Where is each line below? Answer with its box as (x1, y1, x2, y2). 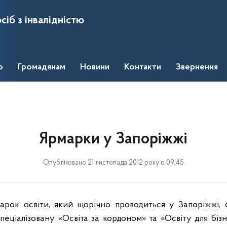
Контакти (124, 63, 161, 72)
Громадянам (18, 63, 65, 72)
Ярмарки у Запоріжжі (40, 131, 187, 147)
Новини (80, 63, 109, 72)
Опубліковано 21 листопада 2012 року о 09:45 (43, 159, 184, 167)
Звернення (176, 63, 218, 72)
